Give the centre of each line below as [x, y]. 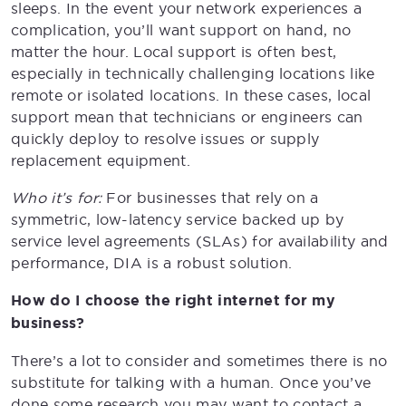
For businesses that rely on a [210, 197]
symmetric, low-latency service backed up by [178, 219]
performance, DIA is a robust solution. [152, 262]
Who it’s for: [57, 197]
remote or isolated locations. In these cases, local [191, 95]
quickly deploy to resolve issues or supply [165, 138]
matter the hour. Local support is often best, [174, 51]
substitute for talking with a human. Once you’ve [191, 382]
